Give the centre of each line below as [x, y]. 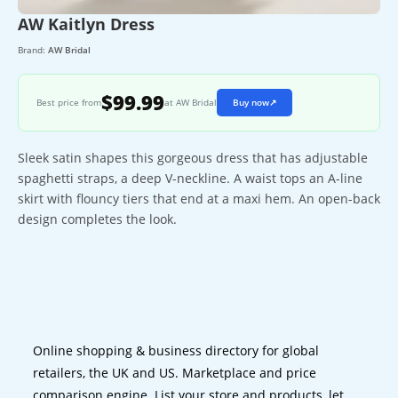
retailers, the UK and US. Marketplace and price [175, 372]
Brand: [33, 50]
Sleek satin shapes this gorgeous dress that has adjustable [193, 157]
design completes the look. [97, 219]
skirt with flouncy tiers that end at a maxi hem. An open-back [199, 198]
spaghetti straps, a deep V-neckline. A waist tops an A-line [190, 178]
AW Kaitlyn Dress [86, 24]
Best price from [69, 102]
